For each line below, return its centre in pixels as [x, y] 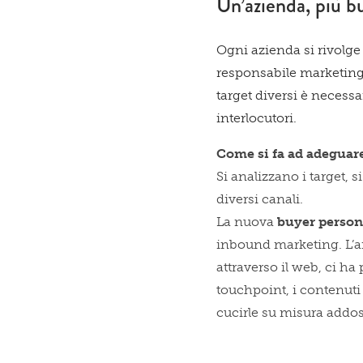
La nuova [247, 221]
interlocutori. [257, 117]
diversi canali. [260, 199]
